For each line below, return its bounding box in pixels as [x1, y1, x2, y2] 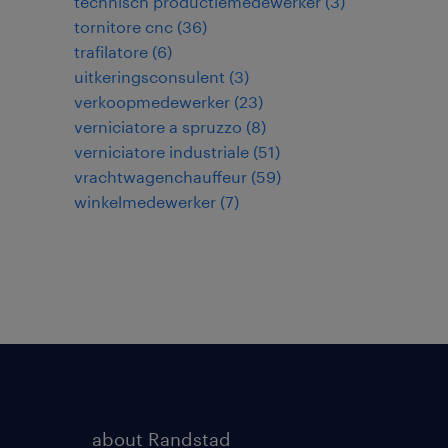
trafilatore [74, 42, 148, 61]
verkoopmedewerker [74, 92, 230, 111]
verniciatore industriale [74, 142, 249, 161]
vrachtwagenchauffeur [74, 167, 247, 186]
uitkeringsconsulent [74, 67, 225, 86]
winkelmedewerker [74, 192, 216, 211]
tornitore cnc [74, 17, 173, 36]
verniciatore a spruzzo [74, 117, 242, 136]
